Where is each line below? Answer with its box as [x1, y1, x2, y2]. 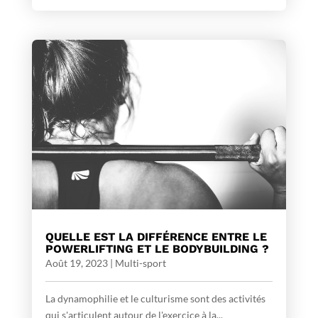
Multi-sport [114, 257, 166, 270]
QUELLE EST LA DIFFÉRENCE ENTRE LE [45, 230, 267, 244]
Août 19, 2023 [45, 257, 108, 270]
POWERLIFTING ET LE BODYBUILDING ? [45, 242, 269, 256]
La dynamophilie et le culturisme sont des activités [45, 292, 265, 305]
